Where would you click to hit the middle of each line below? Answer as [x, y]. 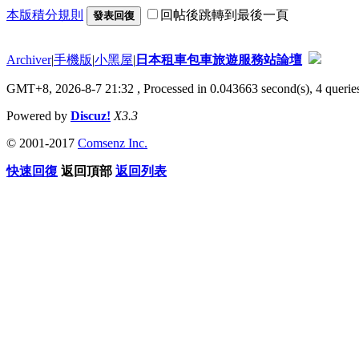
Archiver [29, 59]
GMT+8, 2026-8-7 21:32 [70, 88]
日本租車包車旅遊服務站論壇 [219, 59]
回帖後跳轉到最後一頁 [224, 14]
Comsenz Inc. [113, 143]
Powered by [38, 115]
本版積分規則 [45, 14]
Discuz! [91, 115]
